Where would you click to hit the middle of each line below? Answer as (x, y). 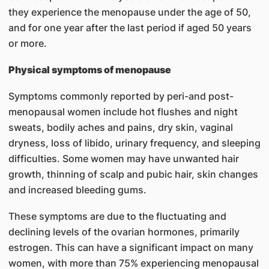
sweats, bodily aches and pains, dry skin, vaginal (120, 127)
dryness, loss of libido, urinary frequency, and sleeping (134, 143)
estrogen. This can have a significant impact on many (131, 247)
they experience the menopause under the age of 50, (129, 12)
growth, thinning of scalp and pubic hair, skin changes (133, 174)
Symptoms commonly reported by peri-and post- (121, 96)
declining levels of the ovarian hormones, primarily (124, 232)
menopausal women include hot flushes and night (123, 112)
